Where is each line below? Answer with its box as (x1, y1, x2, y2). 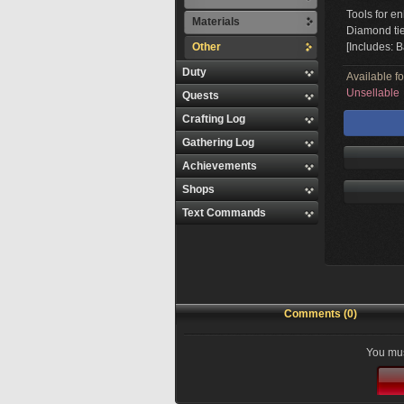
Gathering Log (182, 136, 254, 149)
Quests (182, 89, 219, 102)
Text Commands (182, 207, 266, 219)
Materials (192, 15, 240, 28)
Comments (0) (284, 308, 357, 320)
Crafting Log (182, 113, 245, 125)
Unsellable (346, 87, 399, 99)
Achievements (182, 160, 257, 172)
